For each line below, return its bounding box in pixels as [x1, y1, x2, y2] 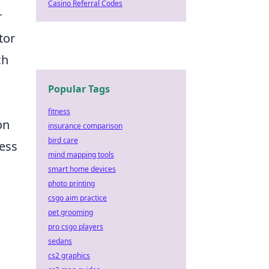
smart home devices [48, 164, 116, 174]
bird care [48, 135, 78, 145]
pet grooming [48, 207, 93, 217]
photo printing [48, 178, 95, 189]
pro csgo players [48, 222, 103, 232]
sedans [48, 236, 72, 246]
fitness [48, 106, 70, 116]
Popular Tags [48, 82, 110, 95]
